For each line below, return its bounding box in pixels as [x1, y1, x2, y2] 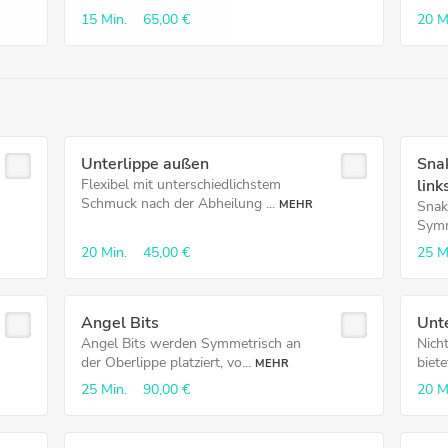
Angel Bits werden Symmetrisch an [80, 334, 301, 353]
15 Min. [80, 10, 127, 29]
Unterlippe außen [80, 153, 209, 175]
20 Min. [80, 243, 127, 262]
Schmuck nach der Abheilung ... [80, 194, 275, 213]
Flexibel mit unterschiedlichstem [80, 175, 281, 194]
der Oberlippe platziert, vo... [80, 353, 251, 372]
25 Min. [80, 380, 127, 399]
